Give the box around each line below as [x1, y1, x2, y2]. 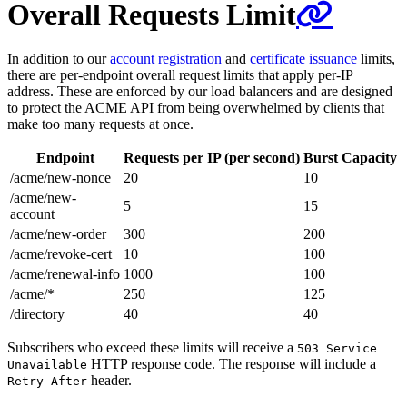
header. [87, 372, 132, 388]
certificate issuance [250, 51, 357, 66]
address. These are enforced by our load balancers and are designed [7, 84, 392, 99]
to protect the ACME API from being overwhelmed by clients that [7, 100, 384, 115]
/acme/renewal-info [10, 266, 120, 282]
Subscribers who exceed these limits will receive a [7, 340, 297, 355]
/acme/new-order [10, 226, 106, 242]
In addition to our [7, 51, 110, 66]
